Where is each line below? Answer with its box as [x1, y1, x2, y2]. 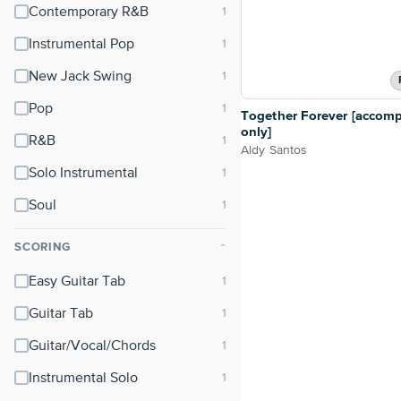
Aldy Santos [241, 144, 308, 158]
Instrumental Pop [29, 38, 134, 52]
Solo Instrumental [29, 166, 138, 181]
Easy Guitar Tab [29, 275, 125, 289]
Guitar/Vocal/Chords [29, 339, 156, 354]
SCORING [14, 242, 71, 253]
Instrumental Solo [29, 371, 138, 386]
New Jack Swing [29, 70, 132, 84]
